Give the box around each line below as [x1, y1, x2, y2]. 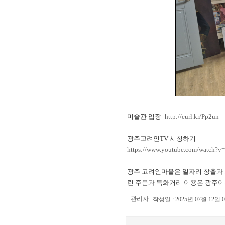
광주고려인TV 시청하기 [127, 135, 196, 142]
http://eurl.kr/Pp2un [165, 113, 219, 120]
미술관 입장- [127, 113, 165, 120]
